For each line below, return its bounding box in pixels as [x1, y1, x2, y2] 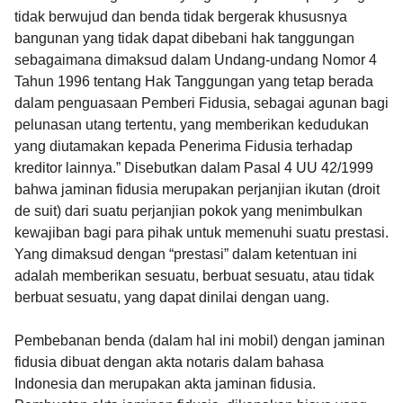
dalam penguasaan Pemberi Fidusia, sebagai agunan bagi [14, 95, 389, 112]
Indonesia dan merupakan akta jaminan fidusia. [14, 376, 316, 392]
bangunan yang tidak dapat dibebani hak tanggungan [14, 31, 354, 47]
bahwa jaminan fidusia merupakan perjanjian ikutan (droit [14, 182, 380, 198]
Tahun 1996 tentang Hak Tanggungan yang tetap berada [14, 74, 373, 90]
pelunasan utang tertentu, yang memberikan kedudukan [14, 117, 369, 133]
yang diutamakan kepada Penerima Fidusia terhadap [14, 139, 353, 155]
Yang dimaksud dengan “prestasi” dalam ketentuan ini [14, 246, 357, 263]
